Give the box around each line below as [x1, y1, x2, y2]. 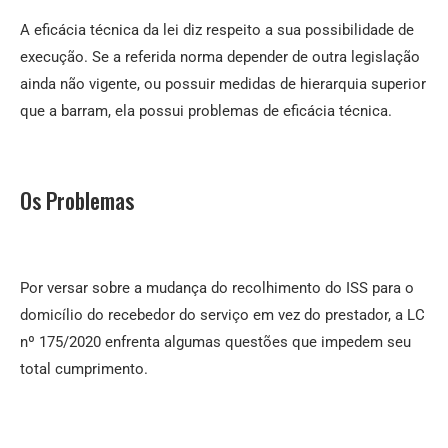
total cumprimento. [20, 360, 148, 379]
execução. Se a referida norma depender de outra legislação [20, 48, 420, 67]
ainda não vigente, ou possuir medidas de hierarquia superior [20, 75, 426, 94]
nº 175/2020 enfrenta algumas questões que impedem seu [20, 333, 411, 352]
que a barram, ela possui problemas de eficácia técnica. [20, 102, 392, 121]
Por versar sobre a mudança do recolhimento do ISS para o [20, 279, 414, 298]
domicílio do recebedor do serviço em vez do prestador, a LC [20, 306, 425, 325]
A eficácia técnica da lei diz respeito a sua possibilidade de [20, 21, 414, 40]
